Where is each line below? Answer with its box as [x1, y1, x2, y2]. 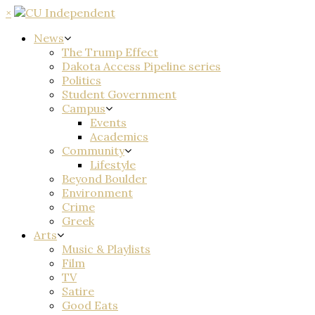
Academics [90, 129, 148, 143]
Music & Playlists [62, 242, 150, 256]
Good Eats [62, 298, 118, 312]
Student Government [62, 87, 176, 101]
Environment [62, 186, 133, 200]
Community [62, 143, 124, 157]
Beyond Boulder [62, 172, 147, 186]
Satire [62, 284, 94, 298]
